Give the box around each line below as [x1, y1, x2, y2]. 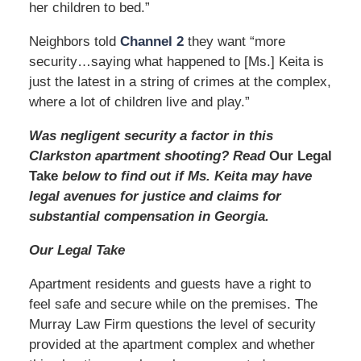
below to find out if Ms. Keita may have [57, 168, 312, 184]
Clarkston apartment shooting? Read [28, 147, 269, 164]
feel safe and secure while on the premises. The [28, 296, 317, 312]
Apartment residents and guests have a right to [28, 276, 311, 292]
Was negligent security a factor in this [28, 127, 273, 143]
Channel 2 [119, 33, 184, 49]
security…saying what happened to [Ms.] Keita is [28, 53, 324, 69]
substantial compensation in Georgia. [28, 208, 269, 224]
